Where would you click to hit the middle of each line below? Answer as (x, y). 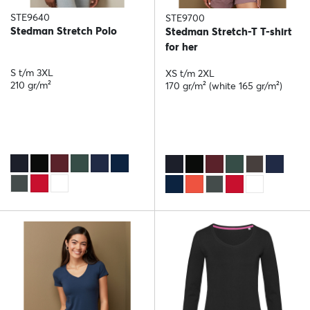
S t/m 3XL (32, 73)
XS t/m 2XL (190, 74)
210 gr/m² (31, 85)
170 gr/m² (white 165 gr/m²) (224, 86)
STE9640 (30, 18)
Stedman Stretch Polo (64, 31)
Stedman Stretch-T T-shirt (229, 32)
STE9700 (185, 18)
